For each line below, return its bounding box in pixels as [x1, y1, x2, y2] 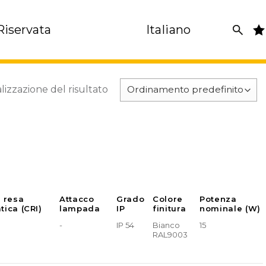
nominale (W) [199, 204, 261, 214]
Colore [153, 194, 183, 204]
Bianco [153, 220, 180, 230]
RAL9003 [153, 230, 188, 240]
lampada [59, 204, 100, 214]
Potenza [199, 194, 237, 204]
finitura [153, 204, 186, 214]
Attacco [59, 194, 94, 204]
